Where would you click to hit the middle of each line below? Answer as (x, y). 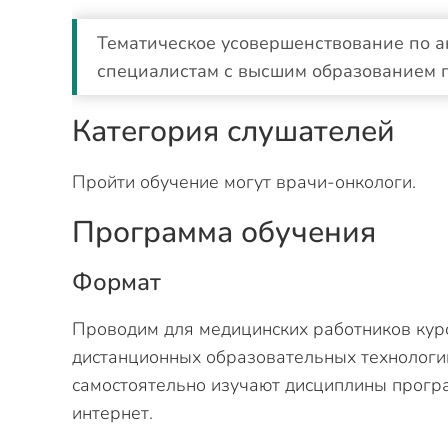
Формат (116, 282)
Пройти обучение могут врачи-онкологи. (244, 182)
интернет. (112, 413)
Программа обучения (224, 232)
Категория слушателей (233, 131)
